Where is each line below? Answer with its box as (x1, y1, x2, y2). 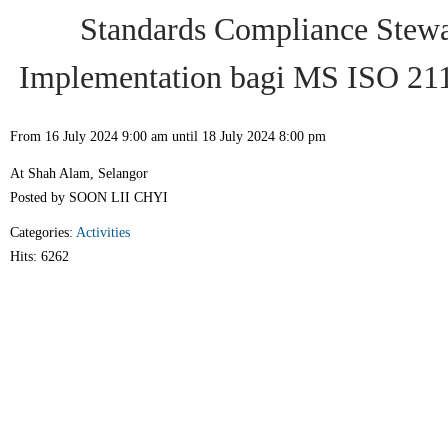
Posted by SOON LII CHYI (10, 190, 168, 205)
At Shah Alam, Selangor (10, 166, 148, 181)
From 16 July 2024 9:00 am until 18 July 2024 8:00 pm (10, 129, 326, 144)
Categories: (10, 225, 76, 240)
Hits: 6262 (10, 249, 69, 264)
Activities (76, 225, 130, 240)
